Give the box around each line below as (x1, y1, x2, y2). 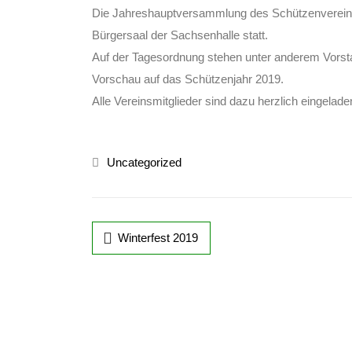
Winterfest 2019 (118, 231, 198, 244)
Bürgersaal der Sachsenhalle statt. (92, 28, 268, 42)
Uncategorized (107, 156, 181, 169)
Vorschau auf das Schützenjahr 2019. (92, 72, 284, 86)
